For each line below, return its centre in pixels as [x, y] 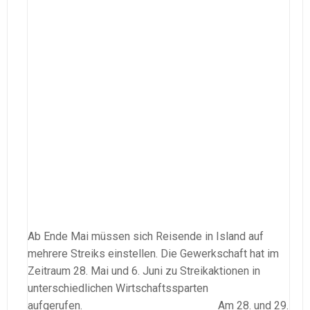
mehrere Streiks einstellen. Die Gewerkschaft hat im [153, 253]
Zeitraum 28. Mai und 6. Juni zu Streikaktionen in [144, 271]
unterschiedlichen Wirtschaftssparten [118, 288]
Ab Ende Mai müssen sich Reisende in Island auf [146, 236]
